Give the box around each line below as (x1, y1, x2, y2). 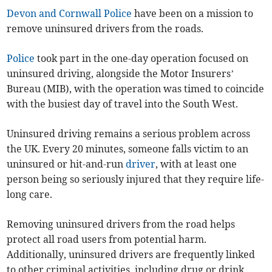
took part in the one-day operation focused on (35, 52, 249, 65)
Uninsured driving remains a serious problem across (7, 127, 251, 140)
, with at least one (155, 158, 237, 171)
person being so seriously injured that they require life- (7, 173, 265, 186)
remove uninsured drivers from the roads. (7, 22, 204, 35)
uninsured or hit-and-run (7, 158, 126, 171)
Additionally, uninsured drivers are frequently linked (7, 248, 256, 261)
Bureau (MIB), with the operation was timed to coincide (7, 83, 265, 95)
